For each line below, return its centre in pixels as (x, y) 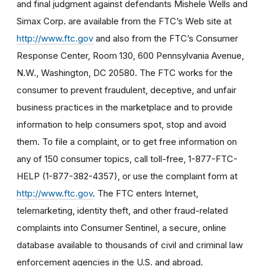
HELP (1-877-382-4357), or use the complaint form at (127, 176)
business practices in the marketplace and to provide (125, 107)
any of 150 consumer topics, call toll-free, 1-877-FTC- (127, 159)
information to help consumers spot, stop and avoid (121, 124)
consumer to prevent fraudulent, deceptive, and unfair (126, 90)
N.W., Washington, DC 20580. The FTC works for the (125, 72)
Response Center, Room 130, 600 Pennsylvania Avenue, (130, 55)
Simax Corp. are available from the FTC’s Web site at (124, 21)
